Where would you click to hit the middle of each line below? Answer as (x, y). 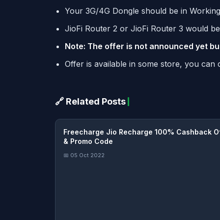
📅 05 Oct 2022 (84, 155)
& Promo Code (88, 141)
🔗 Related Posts (90, 101)
